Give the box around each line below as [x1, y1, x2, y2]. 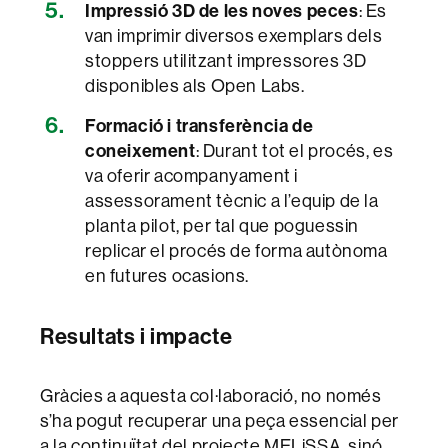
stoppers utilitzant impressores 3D [85, 48, 367, 72]
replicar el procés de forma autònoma [85, 238, 388, 262]
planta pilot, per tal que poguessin [85, 213, 360, 237]
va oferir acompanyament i [85, 163, 299, 187]
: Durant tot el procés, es [195, 138, 394, 162]
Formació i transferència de [85, 113, 314, 137]
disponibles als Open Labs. [85, 73, 305, 97]
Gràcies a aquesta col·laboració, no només [40, 383, 382, 407]
